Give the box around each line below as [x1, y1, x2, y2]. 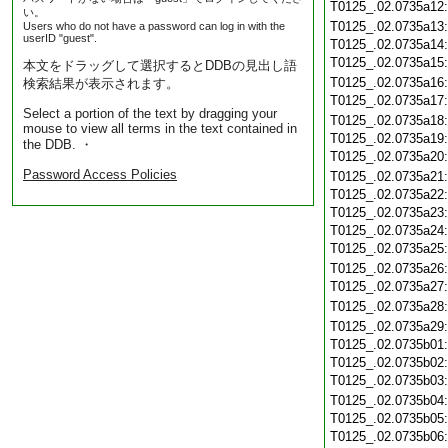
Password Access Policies [23, 167, 177, 182]
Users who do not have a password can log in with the [23, 20, 285, 32]
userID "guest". [23, 32, 97, 44]
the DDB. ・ [23, 137, 93, 152]
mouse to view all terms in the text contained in [23, 121, 297, 136]
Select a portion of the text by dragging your [23, 106, 277, 121]
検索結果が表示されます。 [23, 76, 179, 91]
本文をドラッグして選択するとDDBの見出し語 [23, 58, 297, 73]
